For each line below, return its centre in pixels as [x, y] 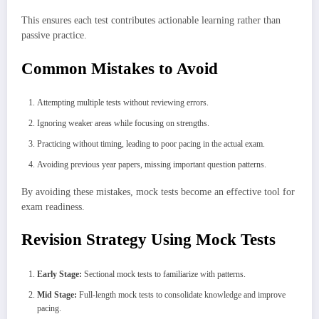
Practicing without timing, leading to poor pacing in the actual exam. [151, 144]
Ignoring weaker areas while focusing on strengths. [123, 124]
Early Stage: [59, 274]
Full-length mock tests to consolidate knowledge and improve [181, 294]
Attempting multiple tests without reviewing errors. [123, 103]
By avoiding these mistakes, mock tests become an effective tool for [158, 192]
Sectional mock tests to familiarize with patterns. [164, 274]
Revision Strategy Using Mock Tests [148, 240]
